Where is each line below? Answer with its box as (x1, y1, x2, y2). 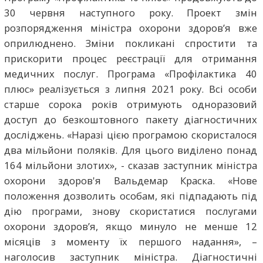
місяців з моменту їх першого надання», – (4, 234, 258, 248)
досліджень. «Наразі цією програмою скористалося (4, 127, 258, 141)
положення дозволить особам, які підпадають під (4, 188, 258, 203)
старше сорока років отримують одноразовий (4, 97, 258, 111)
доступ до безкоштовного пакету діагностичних (4, 112, 258, 126)
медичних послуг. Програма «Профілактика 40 (4, 66, 258, 80)
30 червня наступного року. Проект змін (4, 5, 258, 19)
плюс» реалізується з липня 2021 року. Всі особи (4, 82, 258, 96)
